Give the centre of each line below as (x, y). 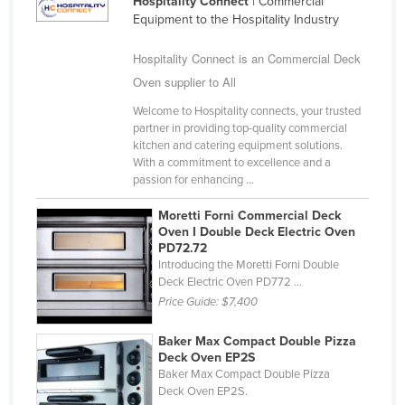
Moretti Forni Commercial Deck (250, 215)
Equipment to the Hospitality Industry (235, 19)
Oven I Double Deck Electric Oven (257, 231)
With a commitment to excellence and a (231, 162)
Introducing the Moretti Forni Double (249, 264)
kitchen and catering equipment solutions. (237, 145)
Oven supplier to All (184, 81)
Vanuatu (80, 164)
